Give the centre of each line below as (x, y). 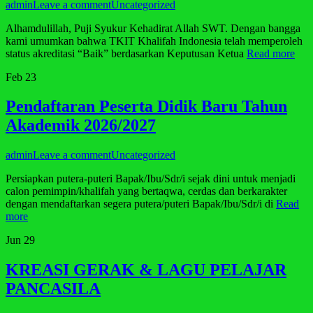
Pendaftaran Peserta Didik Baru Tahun (146, 107)
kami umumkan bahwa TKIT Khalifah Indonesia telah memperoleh (154, 41)
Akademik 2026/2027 (81, 125)
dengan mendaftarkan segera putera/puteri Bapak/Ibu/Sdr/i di (141, 204)
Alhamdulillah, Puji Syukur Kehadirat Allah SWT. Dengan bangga (153, 28)
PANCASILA (53, 289)
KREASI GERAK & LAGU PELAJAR (146, 270)
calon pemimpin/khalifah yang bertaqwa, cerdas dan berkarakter (146, 191)
